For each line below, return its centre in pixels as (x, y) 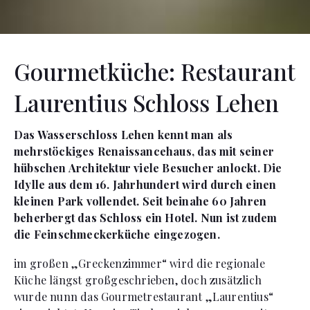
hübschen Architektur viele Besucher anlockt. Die (148, 167)
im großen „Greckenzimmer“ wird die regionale (139, 263)
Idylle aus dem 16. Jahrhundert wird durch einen (145, 184)
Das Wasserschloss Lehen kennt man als (124, 134)
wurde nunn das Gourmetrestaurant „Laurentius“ (144, 296)
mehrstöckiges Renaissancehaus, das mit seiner (144, 151)
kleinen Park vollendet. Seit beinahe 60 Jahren (140, 201)
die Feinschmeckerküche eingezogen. (117, 234)
